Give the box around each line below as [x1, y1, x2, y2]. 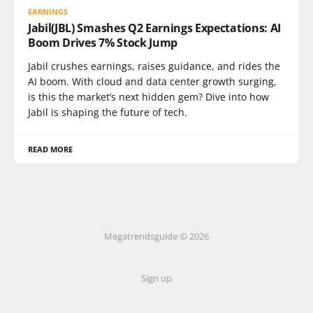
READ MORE [28, 143, 73, 154]
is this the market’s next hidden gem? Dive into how [28, 89, 269, 103]
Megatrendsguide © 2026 [104, 230, 209, 242]
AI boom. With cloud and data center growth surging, [28, 74, 277, 88]
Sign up [141, 272, 172, 284]
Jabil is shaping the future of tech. [28, 105, 187, 119]
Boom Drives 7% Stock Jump [28, 34, 177, 50]
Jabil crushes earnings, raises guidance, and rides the [28, 59, 280, 73]
